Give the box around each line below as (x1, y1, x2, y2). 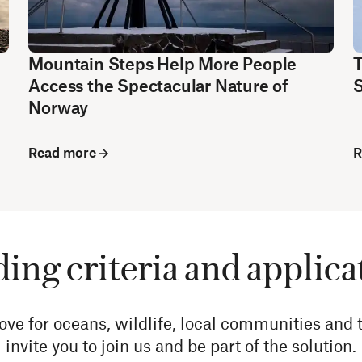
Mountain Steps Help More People (28, 53, 297, 74)
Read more (28, 144, 97, 160)
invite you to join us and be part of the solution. (6, 335, 356, 356)
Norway (28, 97, 89, 117)
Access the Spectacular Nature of (28, 75, 288, 95)
